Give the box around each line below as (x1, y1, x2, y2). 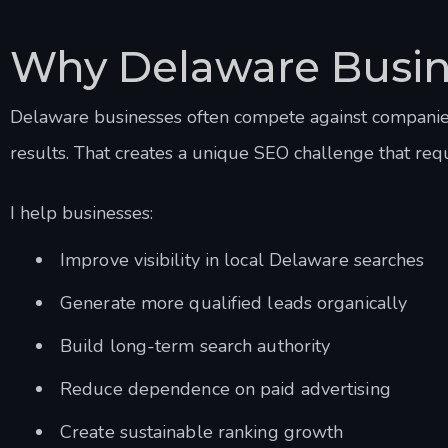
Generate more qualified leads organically (60, 290, 408, 315)
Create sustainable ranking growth (60, 419, 344, 444)
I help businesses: (10, 200, 153, 225)
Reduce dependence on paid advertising (60, 376, 391, 401)
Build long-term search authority (60, 333, 331, 358)
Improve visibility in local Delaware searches (60, 247, 425, 272)
